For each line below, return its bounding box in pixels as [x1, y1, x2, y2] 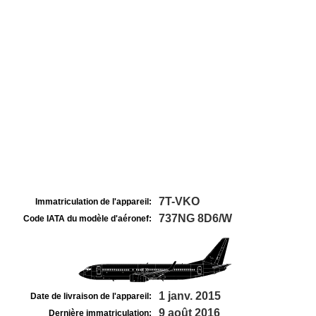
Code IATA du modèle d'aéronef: [23, 214, 152, 224]
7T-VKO [159, 195, 200, 207]
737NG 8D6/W [159, 212, 232, 224]
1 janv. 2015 [159, 290, 221, 302]
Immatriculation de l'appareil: [35, 197, 152, 207]
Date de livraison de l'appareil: [30, 291, 152, 301]
